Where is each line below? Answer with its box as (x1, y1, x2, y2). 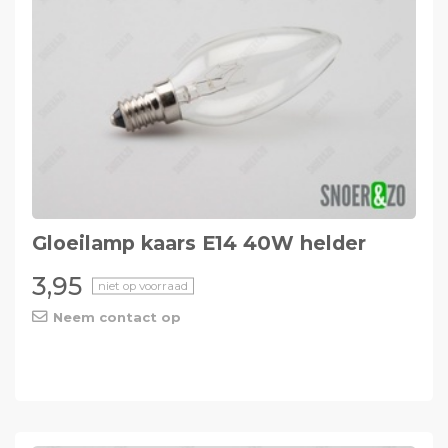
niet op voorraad (97, 278, 188, 293)
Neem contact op (52, 308, 181, 325)
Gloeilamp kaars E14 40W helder (31, 230, 366, 255)
